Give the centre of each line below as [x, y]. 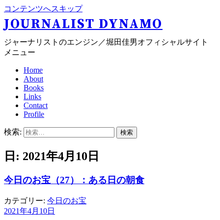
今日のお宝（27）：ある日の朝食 [74, 180]
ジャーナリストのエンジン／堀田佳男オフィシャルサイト [106, 42]
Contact [36, 105]
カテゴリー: [26, 200]
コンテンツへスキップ [43, 9]
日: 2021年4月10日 [52, 156]
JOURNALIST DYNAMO [83, 24]
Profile [34, 114]
